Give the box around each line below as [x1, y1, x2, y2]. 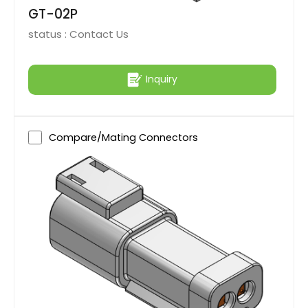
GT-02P [28, 4, 78, 23]
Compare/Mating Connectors [49, 130, 198, 144]
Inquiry [146, 72, 177, 87]
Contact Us [69, 26, 129, 41]
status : [28, 26, 69, 41]
